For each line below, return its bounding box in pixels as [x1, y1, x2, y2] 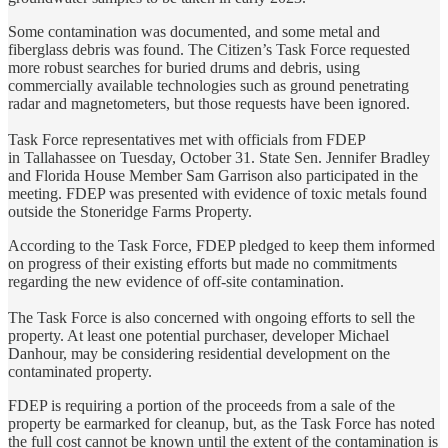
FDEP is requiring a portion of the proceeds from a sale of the [8, 397, 395, 415]
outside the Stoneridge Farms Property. [8, 203, 252, 221]
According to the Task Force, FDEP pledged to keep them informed [8, 237, 435, 255]
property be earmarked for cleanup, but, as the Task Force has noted [8, 415, 435, 433]
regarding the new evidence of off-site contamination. [8, 273, 344, 291]
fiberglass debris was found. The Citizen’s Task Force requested [8, 41, 410, 59]
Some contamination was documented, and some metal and [8, 23, 380, 41]
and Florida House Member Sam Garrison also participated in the [8, 167, 418, 185]
